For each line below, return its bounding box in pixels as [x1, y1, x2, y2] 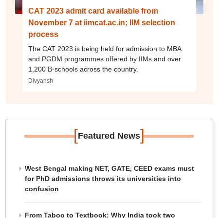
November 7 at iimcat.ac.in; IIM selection [28, 18, 175, 27]
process [28, 30, 58, 38]
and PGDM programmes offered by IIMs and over [28, 55, 181, 63]
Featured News [78, 131, 140, 141]
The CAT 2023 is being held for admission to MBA [28, 45, 182, 53]
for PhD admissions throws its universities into [24, 175, 181, 182]
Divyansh [28, 77, 53, 84]
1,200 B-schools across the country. [28, 65, 138, 73]
